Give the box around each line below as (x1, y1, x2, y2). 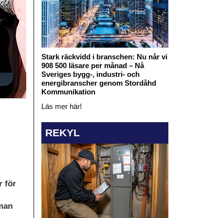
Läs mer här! (41, 102, 82, 110)
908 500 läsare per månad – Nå (41, 61, 144, 70)
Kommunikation (41, 87, 95, 96)
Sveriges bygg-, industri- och (41, 70, 140, 78)
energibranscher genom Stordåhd (41, 78, 156, 87)
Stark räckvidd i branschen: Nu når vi (41, 52, 167, 61)
